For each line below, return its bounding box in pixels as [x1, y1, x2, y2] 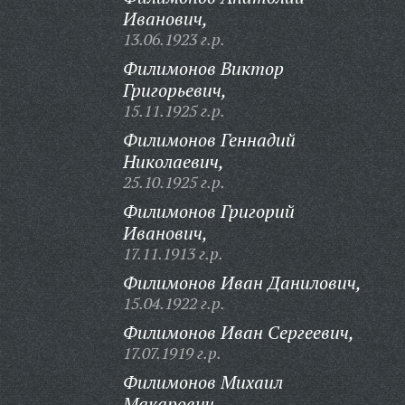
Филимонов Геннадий [122, 127, 296, 152]
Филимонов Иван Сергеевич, [122, 320, 354, 344]
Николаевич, [122, 149, 224, 174]
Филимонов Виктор [122, 56, 284, 80]
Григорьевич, [122, 78, 227, 102]
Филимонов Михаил [122, 370, 283, 394]
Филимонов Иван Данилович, [122, 270, 362, 295]
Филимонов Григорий [122, 199, 295, 223]
